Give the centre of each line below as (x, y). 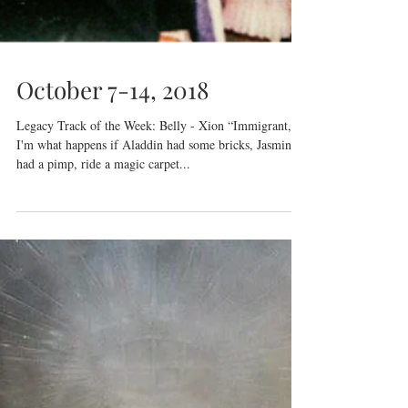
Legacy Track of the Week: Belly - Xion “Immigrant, (154, 257)
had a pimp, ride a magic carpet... (103, 295)
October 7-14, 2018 (113, 221)
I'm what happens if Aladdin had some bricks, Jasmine (157, 276)
